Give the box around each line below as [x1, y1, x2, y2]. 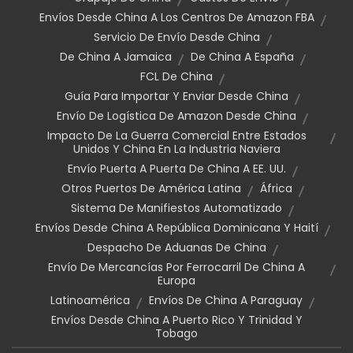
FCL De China [140, 69, 213, 84]
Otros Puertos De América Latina [61, 180, 241, 196]
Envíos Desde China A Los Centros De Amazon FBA [39, 9, 314, 25]
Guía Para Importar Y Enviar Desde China [65, 88, 288, 104]
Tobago [155, 325, 198, 341]
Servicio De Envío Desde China [93, 29, 260, 45]
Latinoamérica [50, 292, 130, 308]
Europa [158, 273, 195, 288]
